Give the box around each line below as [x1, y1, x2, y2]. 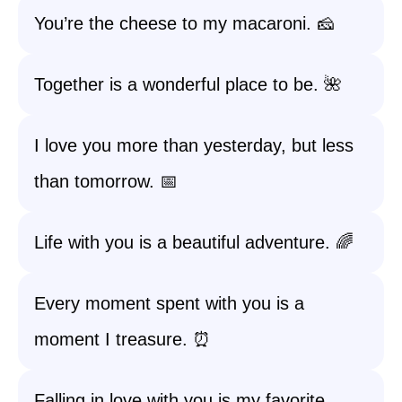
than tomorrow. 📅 [34, 171, 178, 191]
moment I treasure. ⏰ [34, 329, 211, 349]
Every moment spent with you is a [34, 293, 304, 313]
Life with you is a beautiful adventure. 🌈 [34, 232, 354, 252]
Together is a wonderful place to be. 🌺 [34, 74, 342, 94]
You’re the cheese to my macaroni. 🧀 [34, 13, 335, 33]
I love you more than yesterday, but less [34, 135, 354, 155]
